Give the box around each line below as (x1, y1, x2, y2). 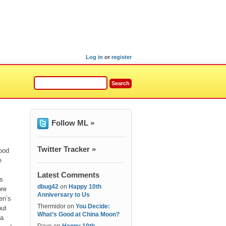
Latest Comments (37, 171, 99, 179)
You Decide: (76, 203, 110, 210)
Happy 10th (69, 183, 101, 190)
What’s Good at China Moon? (37, 211, 120, 218)
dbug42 (37, 183, 59, 190)
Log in (86, 54, 103, 60)
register (111, 54, 132, 60)
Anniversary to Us (37, 191, 90, 198)
